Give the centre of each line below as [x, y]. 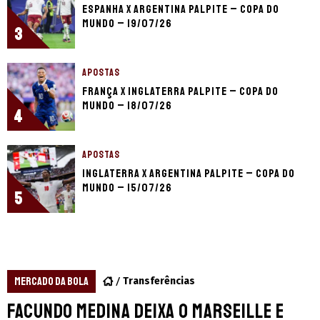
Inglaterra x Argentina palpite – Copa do [189, 173]
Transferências [159, 281]
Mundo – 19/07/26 [127, 23]
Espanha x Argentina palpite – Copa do [181, 9]
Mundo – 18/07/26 [127, 105]
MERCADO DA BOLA [51, 281]
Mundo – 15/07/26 [127, 187]
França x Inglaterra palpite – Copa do [180, 91]
